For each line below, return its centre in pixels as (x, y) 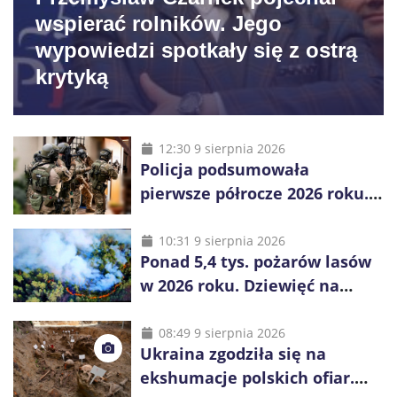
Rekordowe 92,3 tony (222, 217)
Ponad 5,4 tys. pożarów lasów (255, 261)
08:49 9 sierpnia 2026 (222, 332)
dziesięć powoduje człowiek (249, 309)
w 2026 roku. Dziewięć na (239, 285)
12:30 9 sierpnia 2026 (222, 148)
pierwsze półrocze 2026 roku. (254, 193)
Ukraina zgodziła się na (233, 353)
